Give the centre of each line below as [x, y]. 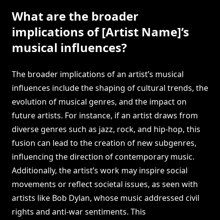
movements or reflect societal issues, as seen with [105, 184]
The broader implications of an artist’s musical [98, 74]
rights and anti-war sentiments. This [79, 212]
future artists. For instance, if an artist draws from [105, 116]
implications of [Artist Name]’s [100, 32]
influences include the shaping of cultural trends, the [110, 88]
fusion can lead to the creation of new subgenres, [104, 143]
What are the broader [75, 16]
